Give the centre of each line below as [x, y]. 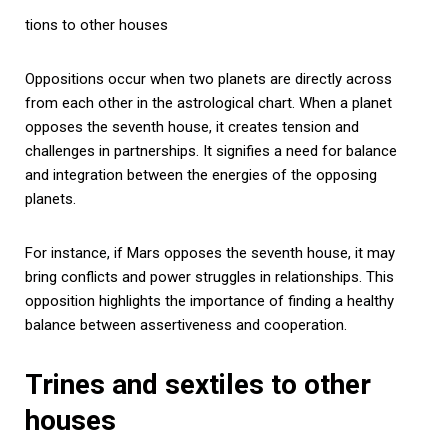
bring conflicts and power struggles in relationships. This [209, 276]
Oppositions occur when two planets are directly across [208, 78]
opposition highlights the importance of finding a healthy [209, 300]
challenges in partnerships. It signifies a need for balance [211, 150]
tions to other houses [96, 24]
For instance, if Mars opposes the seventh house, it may [210, 252]
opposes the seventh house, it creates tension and [192, 126]
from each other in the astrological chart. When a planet [208, 102]
